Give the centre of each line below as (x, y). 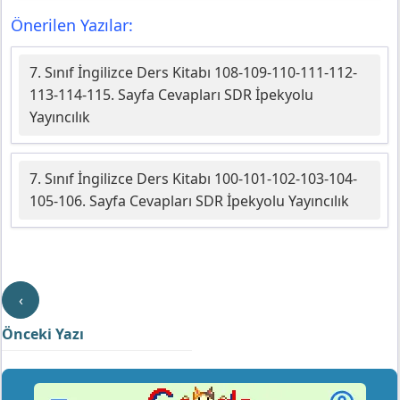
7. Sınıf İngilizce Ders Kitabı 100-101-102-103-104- (193, 179)
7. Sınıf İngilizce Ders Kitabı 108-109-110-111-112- (193, 73)
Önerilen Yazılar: (72, 25)
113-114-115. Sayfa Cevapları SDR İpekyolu (171, 95)
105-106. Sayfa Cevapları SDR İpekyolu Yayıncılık (189, 201)
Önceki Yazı (43, 334)
